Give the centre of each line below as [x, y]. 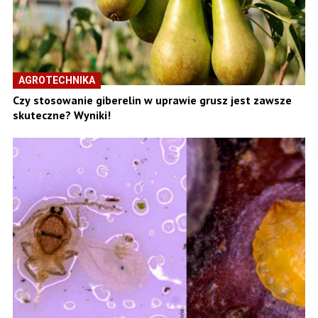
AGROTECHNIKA [57, 81]
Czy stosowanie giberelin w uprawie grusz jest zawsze [152, 100]
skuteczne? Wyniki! [62, 115]
